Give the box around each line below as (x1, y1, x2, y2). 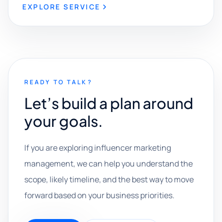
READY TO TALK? (24, 78, 93, 86)
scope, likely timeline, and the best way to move (24, 174, 194, 185)
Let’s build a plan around (24, 94, 193, 112)
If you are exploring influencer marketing (24, 142, 171, 153)
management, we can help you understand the (24, 158, 193, 169)
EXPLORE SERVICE (22, 2, 101, 11)
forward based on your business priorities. (24, 190, 174, 201)
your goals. (24, 111, 103, 130)
